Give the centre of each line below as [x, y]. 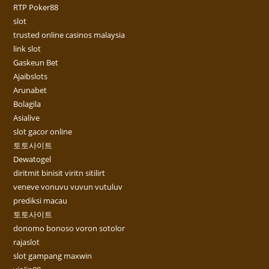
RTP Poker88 [36, 8]
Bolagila [27, 104]
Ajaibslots [31, 77]
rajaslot [27, 242]
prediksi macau [41, 201]
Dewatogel [32, 159]
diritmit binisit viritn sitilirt [59, 173]
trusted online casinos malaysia [69, 35]
